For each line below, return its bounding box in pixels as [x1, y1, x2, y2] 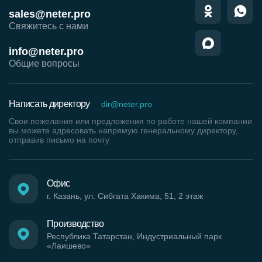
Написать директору [9, 99, 90, 109]
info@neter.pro [9, 46, 84, 58]
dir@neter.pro [101, 99, 153, 109]
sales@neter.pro [9, 8, 91, 20]
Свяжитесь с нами [9, 21, 88, 32]
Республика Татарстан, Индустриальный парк [47, 232, 222, 242]
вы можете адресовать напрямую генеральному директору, [9, 126, 238, 136]
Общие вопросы [9, 58, 80, 69]
